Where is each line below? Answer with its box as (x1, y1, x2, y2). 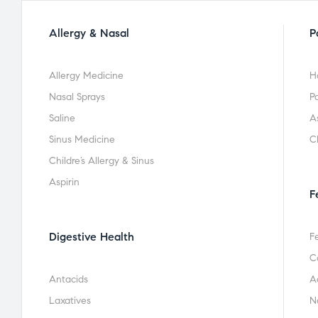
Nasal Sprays (49, 91, 105, 103)
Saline (49, 112, 75, 124)
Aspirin (49, 176, 79, 188)
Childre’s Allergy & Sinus (49, 155, 154, 167)
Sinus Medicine (49, 133, 115, 146)
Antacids (49, 273, 88, 285)
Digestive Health (49, 230, 134, 243)
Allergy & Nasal (49, 26, 129, 40)
